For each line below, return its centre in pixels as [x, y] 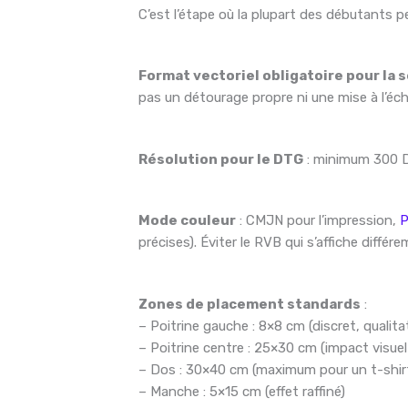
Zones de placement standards [250, 304]
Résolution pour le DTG [221, 159]
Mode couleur [188, 221]
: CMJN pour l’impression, [318, 221]
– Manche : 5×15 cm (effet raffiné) [242, 391]
